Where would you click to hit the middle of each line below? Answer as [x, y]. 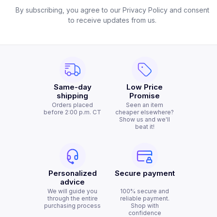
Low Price [145, 87]
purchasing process [72, 206]
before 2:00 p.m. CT [72, 112]
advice [72, 182]
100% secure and [145, 191]
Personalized [72, 173]
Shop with [145, 206]
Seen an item [145, 105]
